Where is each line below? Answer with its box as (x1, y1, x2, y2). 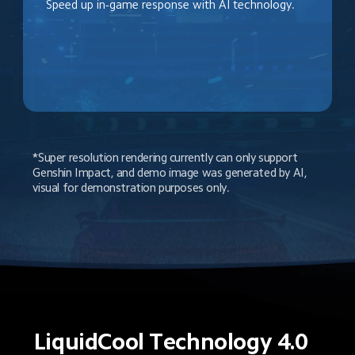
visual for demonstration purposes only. (32, 181, 230, 194)
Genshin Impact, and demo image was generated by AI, (32, 166, 310, 179)
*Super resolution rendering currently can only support (32, 151, 300, 164)
